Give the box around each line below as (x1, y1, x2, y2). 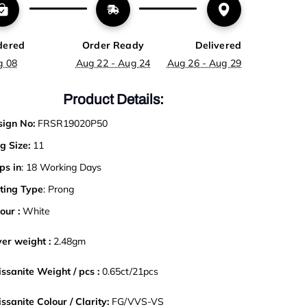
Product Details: (62, 91, 164, 107)
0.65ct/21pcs (99, 265, 158, 278)
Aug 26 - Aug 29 (167, 56, 242, 69)
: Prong (43, 182, 74, 195)
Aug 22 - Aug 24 (75, 56, 151, 69)
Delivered (195, 38, 242, 51)
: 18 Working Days (21, 160, 101, 173)
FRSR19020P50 (38, 116, 108, 130)
